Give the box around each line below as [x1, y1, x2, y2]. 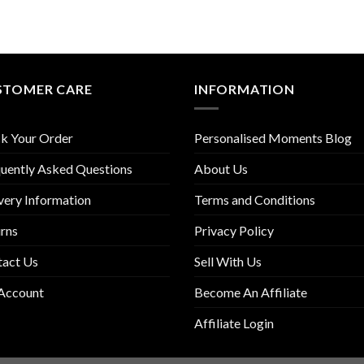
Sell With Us [194, 253, 262, 270]
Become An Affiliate [194, 284, 307, 301]
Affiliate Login [194, 315, 274, 331]
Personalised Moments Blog [194, 130, 352, 146]
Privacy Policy [194, 223, 274, 239]
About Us [194, 161, 248, 177]
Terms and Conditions [194, 192, 315, 208]
